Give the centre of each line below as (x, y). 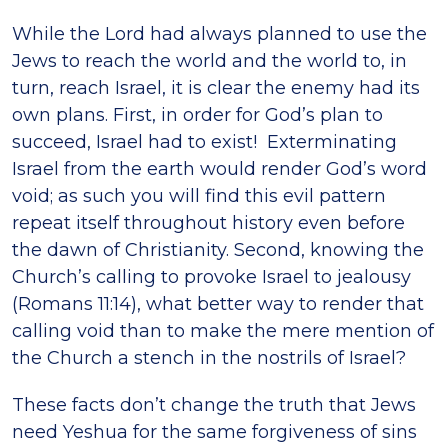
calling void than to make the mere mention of (223, 330)
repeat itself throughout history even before (208, 222)
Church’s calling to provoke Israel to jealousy (211, 276)
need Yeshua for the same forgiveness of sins (214, 431)
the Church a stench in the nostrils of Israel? (209, 357)
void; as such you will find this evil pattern (199, 195)
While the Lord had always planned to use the (219, 33)
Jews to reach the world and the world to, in (209, 60)
